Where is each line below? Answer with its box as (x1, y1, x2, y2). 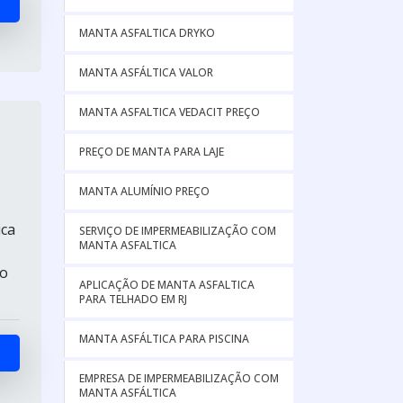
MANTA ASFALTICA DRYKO (79, 25, 215, 40)
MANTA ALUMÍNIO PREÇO (79, 184, 210, 199)
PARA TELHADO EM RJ (79, 291, 187, 307)
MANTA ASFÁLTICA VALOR (79, 65, 213, 80)
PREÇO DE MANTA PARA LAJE (79, 144, 224, 159)
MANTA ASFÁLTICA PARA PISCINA (79, 331, 249, 346)
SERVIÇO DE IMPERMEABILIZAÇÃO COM (79, 223, 276, 238)
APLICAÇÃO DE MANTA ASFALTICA (79, 277, 255, 292)
